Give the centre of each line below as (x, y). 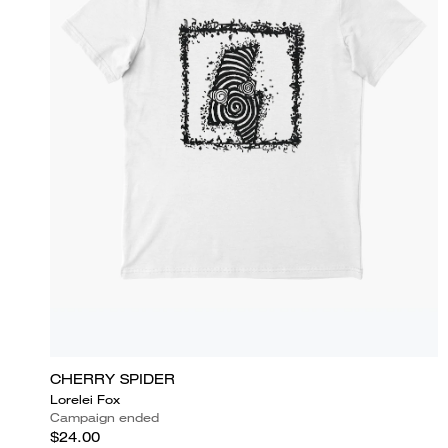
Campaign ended (104, 417)
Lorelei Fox (85, 399)
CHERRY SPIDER (112, 378)
